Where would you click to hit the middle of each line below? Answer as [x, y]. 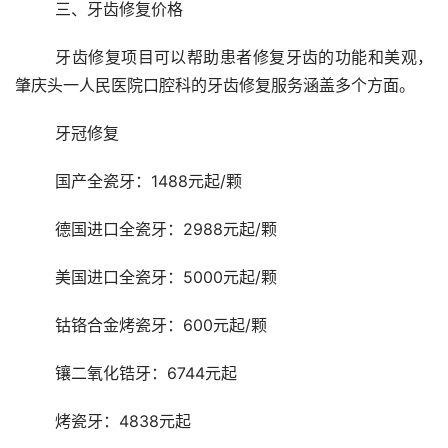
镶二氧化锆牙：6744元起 [146, 373]
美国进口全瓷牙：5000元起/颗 [166, 277]
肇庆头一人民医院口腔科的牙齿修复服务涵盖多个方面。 [215, 85]
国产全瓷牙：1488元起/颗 [148, 181]
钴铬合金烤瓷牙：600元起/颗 [161, 325]
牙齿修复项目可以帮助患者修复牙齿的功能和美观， [35, 57]
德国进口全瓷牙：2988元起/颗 [166, 229]
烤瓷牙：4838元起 [123, 421]
